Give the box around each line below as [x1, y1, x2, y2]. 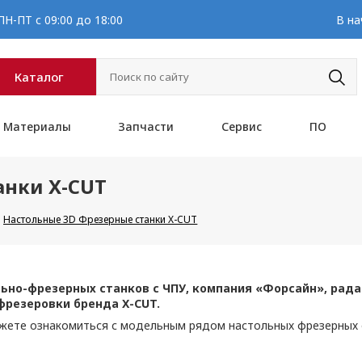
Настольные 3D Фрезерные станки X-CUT [3, 213, 198, 226]
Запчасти [118, 119, 175, 134]
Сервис [221, 119, 262, 134]
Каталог [15, 69, 65, 85]
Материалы [2, 119, 71, 134]
